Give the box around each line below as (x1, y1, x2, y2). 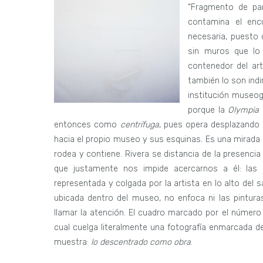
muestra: (54, 237, 91, 247)
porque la (188, 104, 228, 115)
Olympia (228, 104, 259, 115)
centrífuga (120, 119, 159, 130)
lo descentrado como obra (91, 237, 191, 247)
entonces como (54, 119, 120, 130)
